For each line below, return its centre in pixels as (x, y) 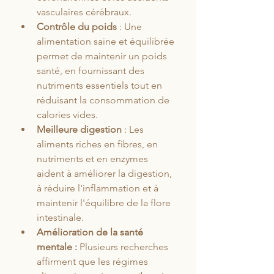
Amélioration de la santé (91, 232)
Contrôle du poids (77, 27)
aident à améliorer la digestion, (106, 174)
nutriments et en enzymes (94, 159)
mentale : (57, 247)
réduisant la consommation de (104, 100)
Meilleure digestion (80, 130)
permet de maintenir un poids (103, 56)
